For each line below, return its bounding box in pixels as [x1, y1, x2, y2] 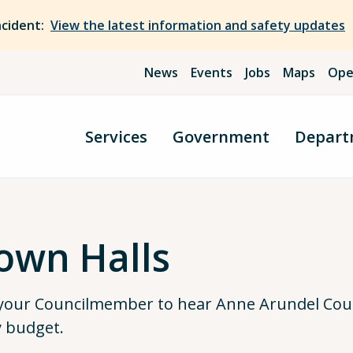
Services [85, 125, 147, 147]
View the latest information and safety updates [50, 17, 345, 34]
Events [191, 64, 233, 81]
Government [173, 125, 269, 147]
